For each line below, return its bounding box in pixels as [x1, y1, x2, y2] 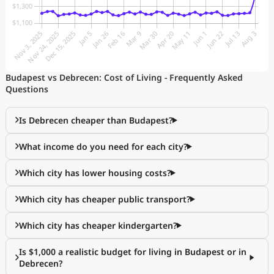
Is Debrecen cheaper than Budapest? [19, 114, 172, 127]
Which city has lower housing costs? [19, 167, 171, 179]
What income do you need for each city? [19, 141, 187, 153]
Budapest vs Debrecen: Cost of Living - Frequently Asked [6, 72, 243, 84]
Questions [6, 83, 48, 95]
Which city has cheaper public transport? [19, 193, 190, 206]
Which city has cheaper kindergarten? [19, 220, 177, 232]
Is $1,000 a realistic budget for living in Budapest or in [19, 246, 246, 258]
